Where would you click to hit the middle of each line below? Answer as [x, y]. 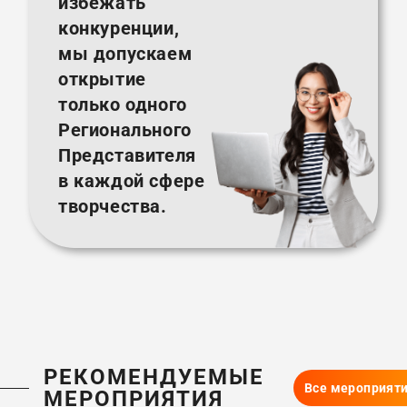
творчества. [113, 207]
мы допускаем [125, 54]
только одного [123, 105]
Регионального [125, 130]
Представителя [127, 156]
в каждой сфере [132, 181]
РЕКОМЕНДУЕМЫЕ [154, 377]
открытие [102, 79]
